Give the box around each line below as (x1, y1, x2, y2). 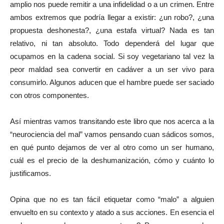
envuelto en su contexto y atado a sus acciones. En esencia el (10, 208, 214, 216)
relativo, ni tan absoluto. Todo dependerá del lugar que (10, 39, 214, 47)
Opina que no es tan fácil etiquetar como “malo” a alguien (10, 195, 214, 203)
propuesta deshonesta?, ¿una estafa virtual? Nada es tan (10, 26, 214, 34)
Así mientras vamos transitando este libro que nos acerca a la (10, 117, 214, 125)
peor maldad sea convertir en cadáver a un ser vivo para (10, 65, 214, 73)
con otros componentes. (10, 91, 91, 99)
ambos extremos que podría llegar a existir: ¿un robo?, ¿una (10, 13, 214, 21)
